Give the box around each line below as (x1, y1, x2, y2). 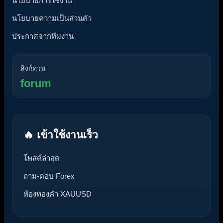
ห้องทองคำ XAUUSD (23, 189, 92, 198)
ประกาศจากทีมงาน (12, 31, 74, 40)
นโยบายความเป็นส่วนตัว (12, 13, 92, 22)
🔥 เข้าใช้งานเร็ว (23, 128, 98, 140)
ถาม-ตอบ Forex (23, 171, 75, 180)
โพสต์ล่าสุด (23, 153, 60, 162)
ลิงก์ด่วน (20, 64, 46, 72)
